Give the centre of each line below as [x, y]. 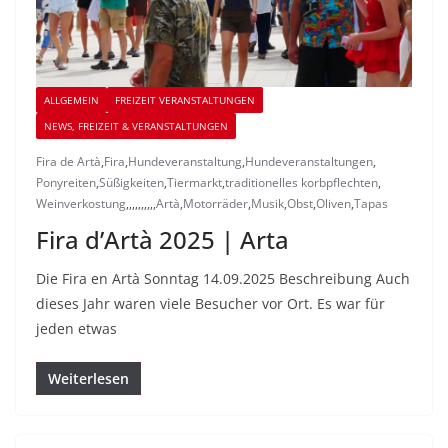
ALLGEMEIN [71, 100]
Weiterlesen [88, 379]
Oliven [333, 204]
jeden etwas [76, 329]
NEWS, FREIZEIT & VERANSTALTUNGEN [136, 126]
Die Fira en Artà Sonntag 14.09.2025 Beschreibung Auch [223, 279]
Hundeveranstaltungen [309, 162]
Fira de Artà [68, 162]
